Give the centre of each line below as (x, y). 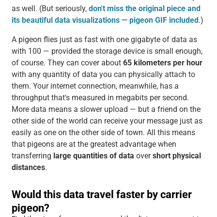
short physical (177, 155)
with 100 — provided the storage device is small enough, (107, 51)
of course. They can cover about (67, 62)
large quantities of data (93, 155)
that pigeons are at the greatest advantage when (94, 144)
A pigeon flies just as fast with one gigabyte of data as (104, 39)
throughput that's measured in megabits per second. (100, 97)
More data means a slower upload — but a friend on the (106, 109)
